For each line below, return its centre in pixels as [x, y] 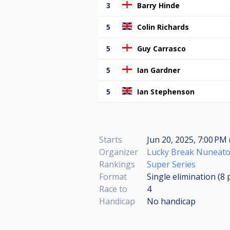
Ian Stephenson [166, 91]
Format [113, 176]
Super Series [171, 164]
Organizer [119, 152]
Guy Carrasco [161, 48]
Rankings [117, 164]
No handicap [171, 201]
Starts [111, 139]
